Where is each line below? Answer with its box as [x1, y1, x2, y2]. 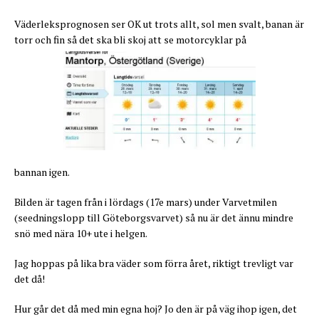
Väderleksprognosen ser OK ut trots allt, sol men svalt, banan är [14, 17, 304, 31]
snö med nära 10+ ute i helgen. [14, 226, 147, 240]
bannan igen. [14, 164, 70, 179]
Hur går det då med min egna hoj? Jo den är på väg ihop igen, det [14, 301, 297, 315]
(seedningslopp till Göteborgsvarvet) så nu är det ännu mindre [14, 210, 293, 224]
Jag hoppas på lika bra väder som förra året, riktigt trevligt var [14, 256, 293, 270]
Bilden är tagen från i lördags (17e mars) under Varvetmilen [14, 194, 277, 209]
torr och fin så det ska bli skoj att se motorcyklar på [14, 33, 246, 47]
